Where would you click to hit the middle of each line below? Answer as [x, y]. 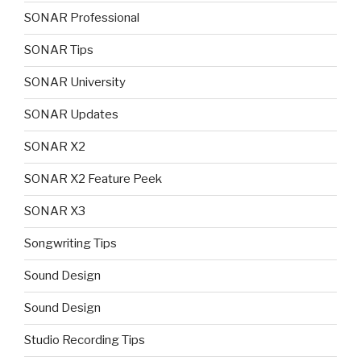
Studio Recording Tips [85, 340]
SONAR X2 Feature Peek [93, 179]
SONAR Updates [71, 115]
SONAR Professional [82, 18]
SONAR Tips [59, 50]
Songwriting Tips [71, 244]
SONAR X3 [55, 212]
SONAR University [75, 83]
